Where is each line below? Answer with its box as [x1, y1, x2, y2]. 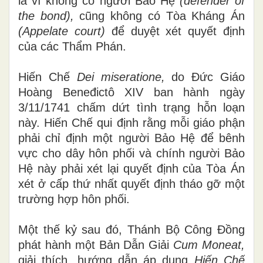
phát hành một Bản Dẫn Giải [18, 238, 174, 251]
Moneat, [198, 238, 245, 251]
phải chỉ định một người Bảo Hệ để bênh [18, 131, 245, 144]
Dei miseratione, [76, 70, 172, 83]
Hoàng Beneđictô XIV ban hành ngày [18, 85, 245, 99]
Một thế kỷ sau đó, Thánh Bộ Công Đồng [18, 222, 245, 236]
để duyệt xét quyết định [111, 24, 245, 38]
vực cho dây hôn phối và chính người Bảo [18, 146, 245, 160]
